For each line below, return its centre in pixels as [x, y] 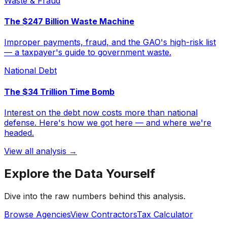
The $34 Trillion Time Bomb [59, 91]
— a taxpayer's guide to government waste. [88, 52]
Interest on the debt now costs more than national [101, 112]
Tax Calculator [165, 214]
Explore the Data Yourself [80, 173]
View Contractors [104, 214]
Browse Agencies [37, 214]
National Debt [30, 71]
